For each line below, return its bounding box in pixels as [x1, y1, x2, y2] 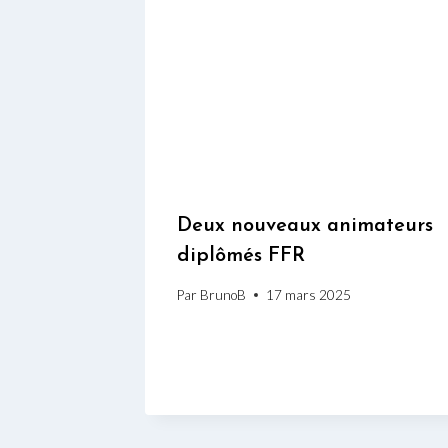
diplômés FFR [177, 246, 305, 267]
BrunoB [200, 286, 247, 303]
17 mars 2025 [266, 286, 352, 303]
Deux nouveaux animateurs [177, 216, 433, 237]
